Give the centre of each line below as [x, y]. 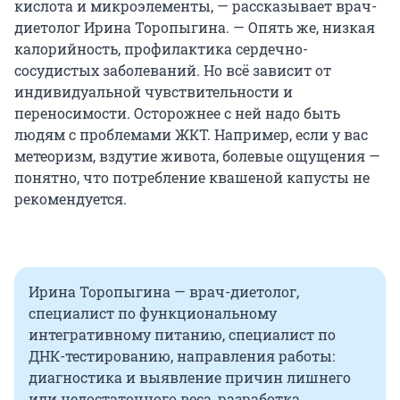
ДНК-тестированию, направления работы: [182, 356]
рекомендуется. [71, 199]
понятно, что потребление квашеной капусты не [192, 178]
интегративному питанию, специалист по [182, 335]
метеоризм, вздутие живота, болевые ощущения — [197, 156]
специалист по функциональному [153, 313]
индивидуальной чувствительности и [154, 92]
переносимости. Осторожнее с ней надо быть [177, 113]
